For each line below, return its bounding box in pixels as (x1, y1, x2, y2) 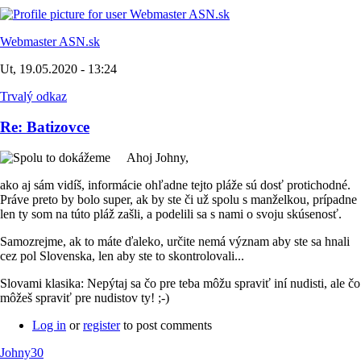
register (83, 318, 120, 333)
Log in (32, 318, 66, 333)
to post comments (120, 318, 212, 333)
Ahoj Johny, (127, 151, 189, 165)
